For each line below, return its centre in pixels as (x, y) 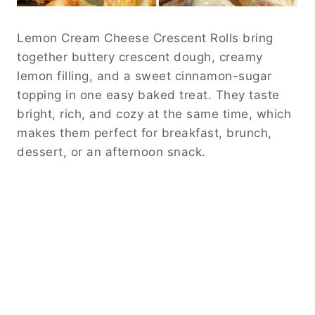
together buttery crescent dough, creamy (140, 57)
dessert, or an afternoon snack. (111, 152)
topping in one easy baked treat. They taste (148, 95)
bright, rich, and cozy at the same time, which (154, 114)
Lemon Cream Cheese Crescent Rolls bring (145, 38)
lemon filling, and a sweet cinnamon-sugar (144, 76)
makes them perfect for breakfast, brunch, (144, 133)
